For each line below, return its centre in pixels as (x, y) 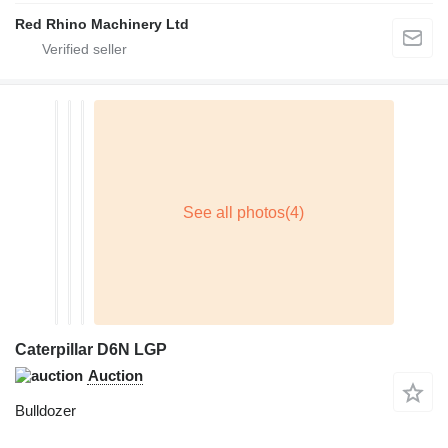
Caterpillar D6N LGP (91, 350)
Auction (115, 376)
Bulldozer (45, 411)
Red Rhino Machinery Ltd (102, 24)
